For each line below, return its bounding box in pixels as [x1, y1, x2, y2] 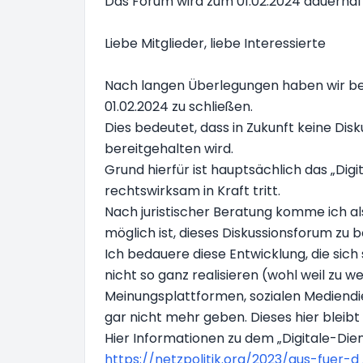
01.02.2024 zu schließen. [105, 97, 253, 116]
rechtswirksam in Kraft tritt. [105, 181, 280, 200]
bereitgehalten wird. [105, 139, 233, 158]
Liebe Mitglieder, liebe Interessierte [105, 34, 326, 53]
